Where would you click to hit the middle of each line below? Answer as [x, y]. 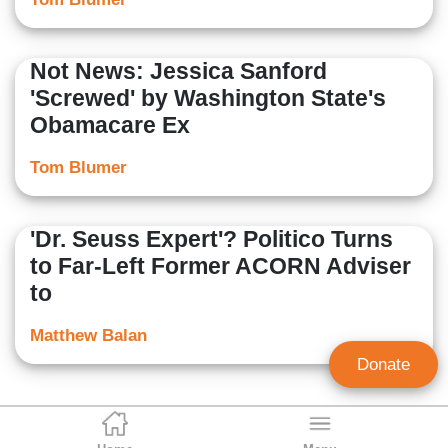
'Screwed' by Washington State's [208, 98]
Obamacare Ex [110, 125]
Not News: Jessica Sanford [178, 71]
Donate [383, 364]
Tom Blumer [78, 168]
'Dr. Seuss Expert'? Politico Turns [211, 239]
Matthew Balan [88, 336]
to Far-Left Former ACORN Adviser [220, 266]
